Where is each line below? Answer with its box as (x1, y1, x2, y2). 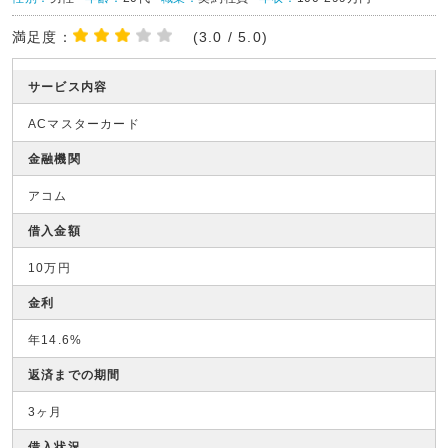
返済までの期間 (28, 368, 121, 382)
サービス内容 (28, 80, 108, 94)
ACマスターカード (28, 117, 140, 131)
